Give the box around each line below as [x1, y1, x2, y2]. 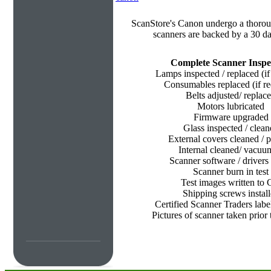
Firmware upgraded [193, 112, 269, 122]
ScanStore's [131, 18, 178, 28]
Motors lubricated [197, 101, 264, 111]
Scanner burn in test [193, 166, 269, 177]
